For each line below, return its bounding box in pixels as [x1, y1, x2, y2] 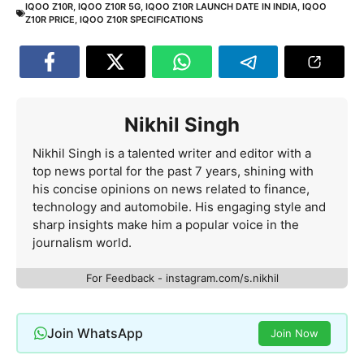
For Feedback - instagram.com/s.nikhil [85, 271, 279, 285]
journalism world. [32, 235, 132, 251]
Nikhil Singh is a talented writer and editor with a [32, 145, 311, 162]
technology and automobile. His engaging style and [32, 199, 326, 215]
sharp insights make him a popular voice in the [32, 217, 299, 233]
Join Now [270, 326, 318, 340]
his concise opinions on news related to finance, [32, 181, 310, 197]
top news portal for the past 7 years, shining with [32, 163, 314, 180]
